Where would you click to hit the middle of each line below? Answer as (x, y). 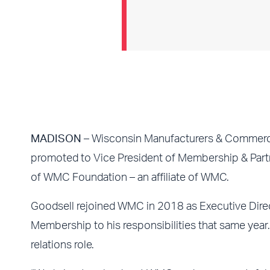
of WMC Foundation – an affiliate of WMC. (130, 177)
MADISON (57, 139)
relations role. (62, 245)
